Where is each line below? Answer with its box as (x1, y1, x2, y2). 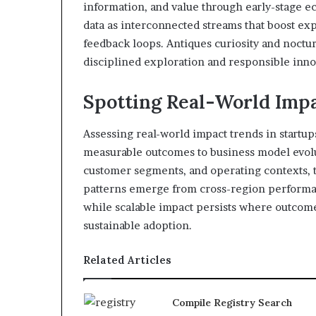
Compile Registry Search (171, 296, 292, 309)
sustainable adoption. (83, 218, 192, 232)
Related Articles (83, 253, 171, 267)
